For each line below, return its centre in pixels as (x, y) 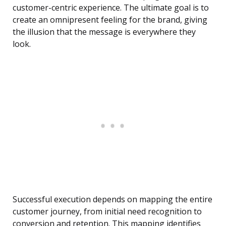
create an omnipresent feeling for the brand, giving (110, 20)
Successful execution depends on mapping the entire (112, 200)
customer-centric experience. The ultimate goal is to (111, 8)
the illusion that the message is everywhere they (104, 32)
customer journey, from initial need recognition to (107, 212)
